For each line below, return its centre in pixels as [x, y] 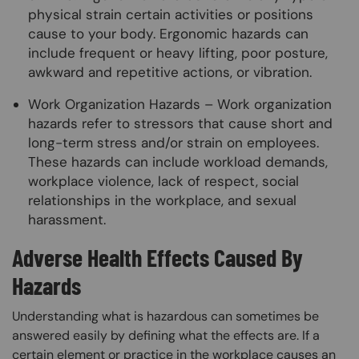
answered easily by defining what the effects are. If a [166, 335]
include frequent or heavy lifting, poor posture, [178, 53]
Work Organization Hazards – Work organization [180, 105]
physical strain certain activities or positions [171, 15]
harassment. [69, 220]
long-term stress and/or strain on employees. [173, 143]
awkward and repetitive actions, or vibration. [172, 73]
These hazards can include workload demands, [178, 162]
